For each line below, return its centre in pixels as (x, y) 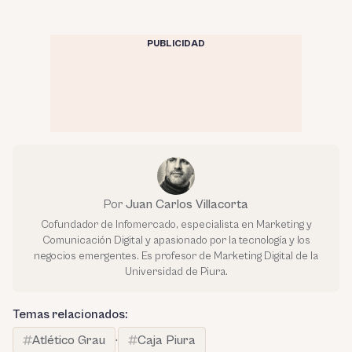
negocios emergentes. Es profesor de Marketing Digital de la (176, 256)
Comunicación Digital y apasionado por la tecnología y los (176, 240)
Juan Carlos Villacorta (187, 204)
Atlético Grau (69, 340)
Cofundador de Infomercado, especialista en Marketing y (176, 224)
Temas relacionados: (70, 314)
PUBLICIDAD (176, 43)
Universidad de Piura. (176, 271)
